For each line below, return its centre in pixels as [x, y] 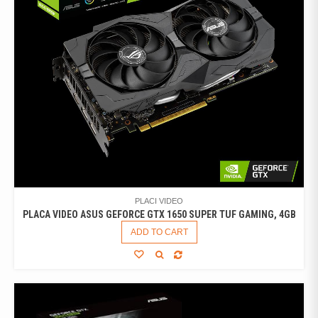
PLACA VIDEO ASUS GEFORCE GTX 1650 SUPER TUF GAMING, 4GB [159, 214]
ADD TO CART [159, 232]
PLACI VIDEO [159, 201]
